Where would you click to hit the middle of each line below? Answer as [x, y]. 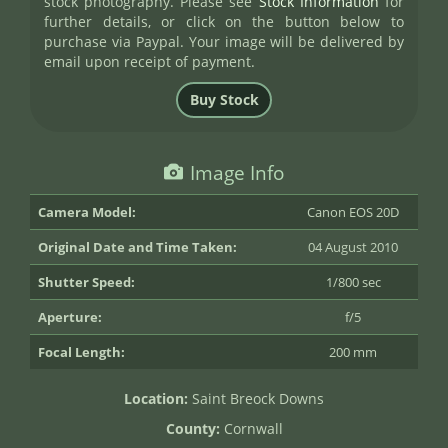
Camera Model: [87, 211]
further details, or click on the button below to [224, 22]
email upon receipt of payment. [150, 62]
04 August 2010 [353, 246]
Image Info [237, 172]
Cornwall [251, 428]
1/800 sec [353, 281]
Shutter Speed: [86, 281]
